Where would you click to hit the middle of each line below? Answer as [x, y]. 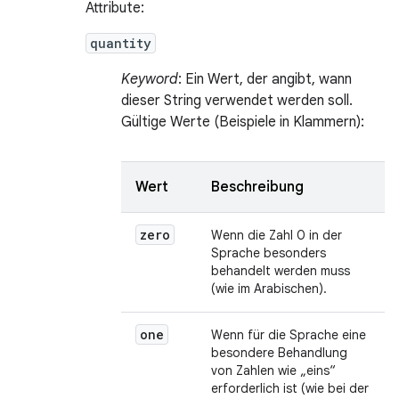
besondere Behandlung [279, 353]
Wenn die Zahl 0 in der [277, 235]
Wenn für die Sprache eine [289, 335]
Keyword [150, 79]
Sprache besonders [269, 253]
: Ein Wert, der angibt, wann [265, 79]
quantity [121, 43]
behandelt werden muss [281, 271]
